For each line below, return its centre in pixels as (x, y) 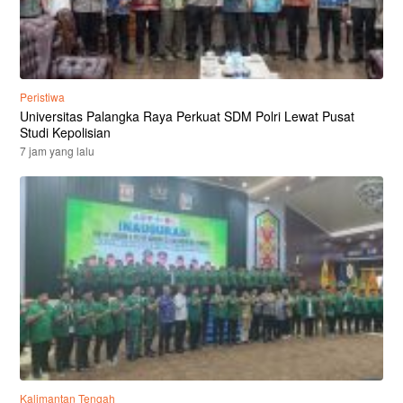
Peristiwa (42, 96)
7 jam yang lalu (57, 150)
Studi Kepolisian (65, 132)
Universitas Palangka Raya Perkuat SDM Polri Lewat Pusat (187, 116)
